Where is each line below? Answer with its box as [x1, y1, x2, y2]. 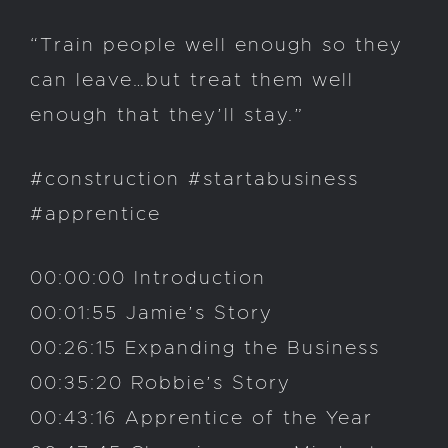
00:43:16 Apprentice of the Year [30, 409, 373, 429]
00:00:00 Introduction [30, 269, 266, 289]
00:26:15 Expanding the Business [30, 339, 380, 359]
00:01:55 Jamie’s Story [30, 304, 273, 324]
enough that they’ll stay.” [30, 106, 304, 126]
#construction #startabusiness [30, 170, 359, 190]
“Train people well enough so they [30, 36, 403, 56]
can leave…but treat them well [30, 71, 354, 91]
